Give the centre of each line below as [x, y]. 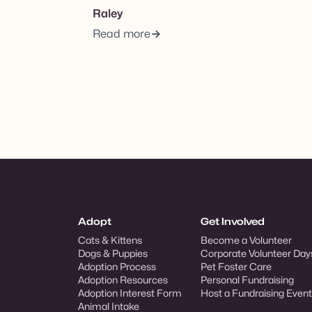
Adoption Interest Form [130, 292]
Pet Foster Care [236, 266]
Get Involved [233, 221]
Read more [122, 33]
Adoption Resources [123, 279]
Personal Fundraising [247, 279]
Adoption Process [117, 266]
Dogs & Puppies [113, 253]
